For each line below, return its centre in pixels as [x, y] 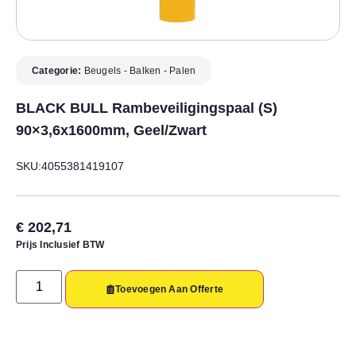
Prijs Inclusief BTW [60, 244]
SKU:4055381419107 [70, 166]
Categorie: [58, 70]
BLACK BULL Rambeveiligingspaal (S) [147, 108]
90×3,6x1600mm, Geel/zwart [111, 130]
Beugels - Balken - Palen [140, 70]
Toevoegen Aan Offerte [170, 289]
